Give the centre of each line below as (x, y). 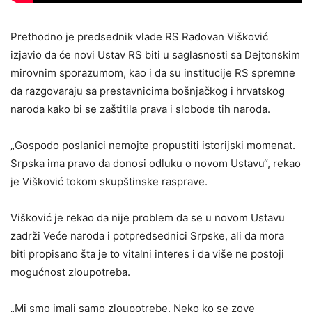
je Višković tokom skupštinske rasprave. (109, 181)
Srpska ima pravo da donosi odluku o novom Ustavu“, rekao (156, 163)
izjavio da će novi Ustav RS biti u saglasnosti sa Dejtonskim (155, 54)
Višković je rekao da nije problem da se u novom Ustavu (148, 217)
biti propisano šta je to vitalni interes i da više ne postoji (147, 253)
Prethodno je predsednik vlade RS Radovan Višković (139, 36)
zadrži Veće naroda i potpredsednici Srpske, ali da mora (147, 235)
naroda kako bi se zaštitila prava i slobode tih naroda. (140, 109)
